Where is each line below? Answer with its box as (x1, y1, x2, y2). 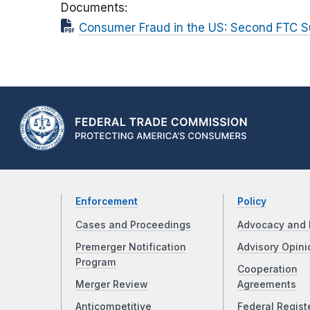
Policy (237, 196, 266, 208)
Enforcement (75, 196, 138, 208)
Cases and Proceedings (75, 219, 191, 231)
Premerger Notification (75, 241, 186, 253)
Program (75, 257, 116, 268)
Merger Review (75, 279, 148, 291)
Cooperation (237, 264, 298, 275)
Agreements (237, 279, 296, 291)
